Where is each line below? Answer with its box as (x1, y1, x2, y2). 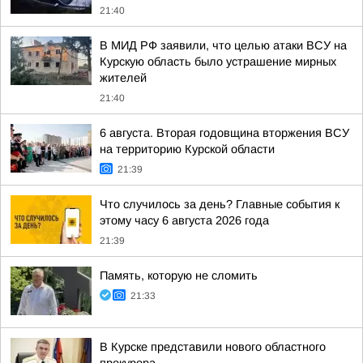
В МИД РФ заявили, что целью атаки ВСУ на (100, 39, 347, 52)
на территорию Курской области (100, 143, 275, 156)
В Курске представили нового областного (100, 340, 326, 353)
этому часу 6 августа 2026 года (100, 214, 269, 227)
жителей (100, 71, 147, 84)
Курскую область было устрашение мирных (100, 55, 336, 68)
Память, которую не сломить (100, 269, 258, 282)
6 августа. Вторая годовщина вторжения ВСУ (100, 126, 349, 139)
